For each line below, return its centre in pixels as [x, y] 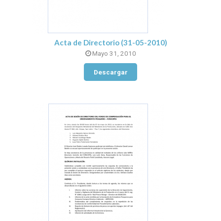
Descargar [110, 72]
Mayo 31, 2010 [113, 54]
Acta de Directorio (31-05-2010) [110, 42]
